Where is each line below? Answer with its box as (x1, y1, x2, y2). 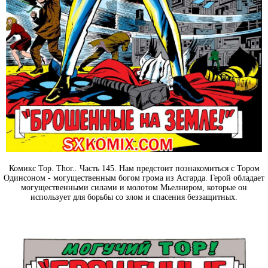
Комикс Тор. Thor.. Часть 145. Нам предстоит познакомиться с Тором (8, 163, 260, 173)
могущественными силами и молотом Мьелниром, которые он (21, 182, 247, 192)
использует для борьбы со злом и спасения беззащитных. (31, 192, 237, 202)
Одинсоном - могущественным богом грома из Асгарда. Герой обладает (4, 173, 264, 182)
